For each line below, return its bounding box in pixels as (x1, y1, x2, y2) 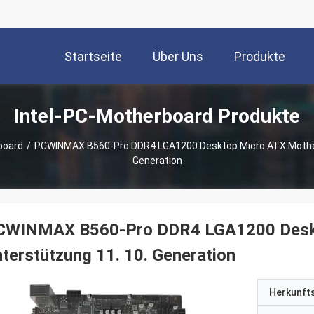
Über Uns (153, 49, 203, 64)
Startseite (64, 49, 122, 64)
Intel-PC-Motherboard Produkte (14, 104, 300, 128)
